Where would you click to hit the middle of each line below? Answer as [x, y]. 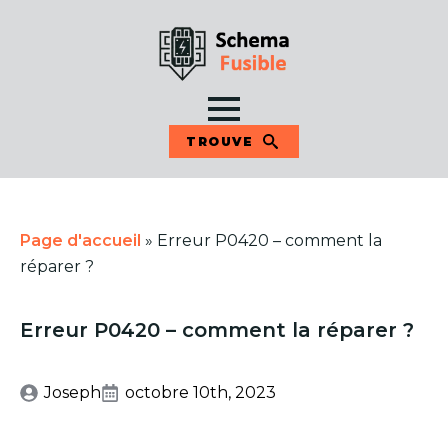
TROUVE [219, 141]
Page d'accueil [80, 240]
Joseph [72, 392]
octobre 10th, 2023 [200, 392]
